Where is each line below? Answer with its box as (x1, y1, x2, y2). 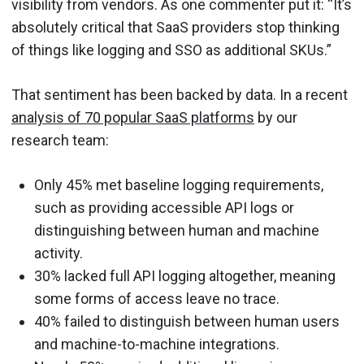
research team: (11, 132, 109, 149)
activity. (34, 245, 83, 262)
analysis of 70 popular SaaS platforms (11, 109, 254, 126)
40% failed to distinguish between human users (34, 313, 340, 330)
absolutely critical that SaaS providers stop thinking (11, 19, 340, 36)
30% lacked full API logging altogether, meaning (34, 267, 336, 284)
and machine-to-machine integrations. (34, 336, 279, 353)
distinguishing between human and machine (34, 222, 319, 239)
